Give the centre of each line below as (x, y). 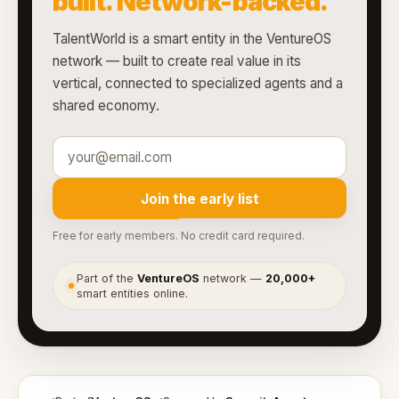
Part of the (107, 278)
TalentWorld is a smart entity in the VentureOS (191, 38)
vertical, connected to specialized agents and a (197, 83)
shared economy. (106, 105)
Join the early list (199, 199)
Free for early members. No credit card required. (178, 236)
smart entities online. (133, 293)
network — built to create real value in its (176, 61)
